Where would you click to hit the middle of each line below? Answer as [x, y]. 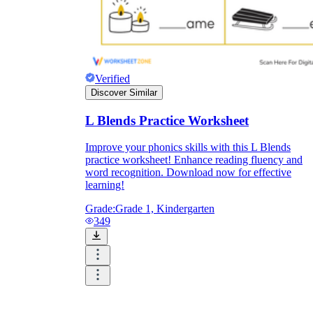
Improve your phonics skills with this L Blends [188, 147]
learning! [105, 185]
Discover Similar [124, 92]
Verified [112, 78]
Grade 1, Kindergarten [165, 209]
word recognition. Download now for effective [188, 173]
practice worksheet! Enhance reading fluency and [194, 160]
